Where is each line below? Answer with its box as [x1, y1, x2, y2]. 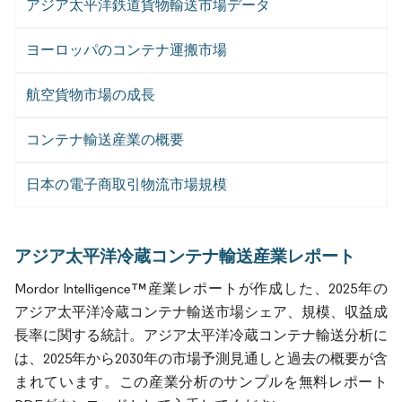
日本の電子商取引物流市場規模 [26, 175, 227, 193]
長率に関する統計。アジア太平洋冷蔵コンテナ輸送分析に [14, 326, 388, 344]
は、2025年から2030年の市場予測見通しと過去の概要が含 [14, 349, 388, 367]
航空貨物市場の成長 [26, 85, 155, 103]
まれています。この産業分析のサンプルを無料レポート [14, 372, 388, 390]
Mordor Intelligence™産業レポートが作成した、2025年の [14, 279, 388, 297]
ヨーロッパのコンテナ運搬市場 [26, 40, 227, 58]
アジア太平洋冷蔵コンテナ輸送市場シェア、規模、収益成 [14, 302, 388, 320]
